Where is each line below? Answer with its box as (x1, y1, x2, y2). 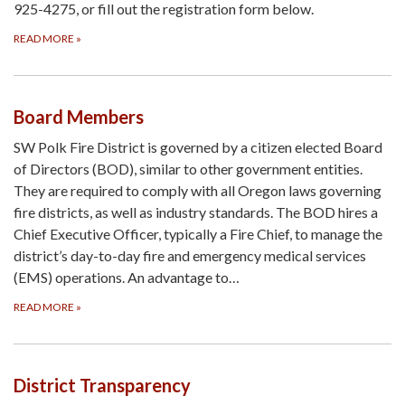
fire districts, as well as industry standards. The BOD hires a (14, 203, 378, 221)
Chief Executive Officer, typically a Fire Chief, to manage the (14, 225, 382, 243)
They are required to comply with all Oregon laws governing (14, 182, 381, 200)
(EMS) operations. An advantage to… (14, 268, 240, 287)
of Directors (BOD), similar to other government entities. (14, 160, 363, 178)
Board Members (14, 106, 144, 128)
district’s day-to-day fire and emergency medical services (14, 247, 366, 265)
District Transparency (14, 374, 191, 397)
